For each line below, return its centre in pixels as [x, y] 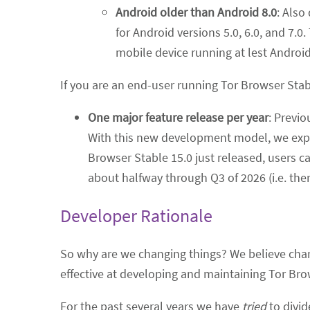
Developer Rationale [136, 215]
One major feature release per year [178, 117]
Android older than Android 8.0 [196, 12]
